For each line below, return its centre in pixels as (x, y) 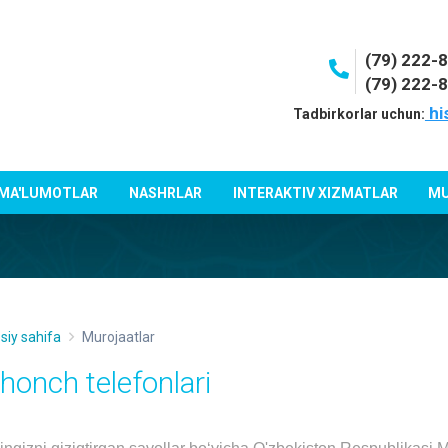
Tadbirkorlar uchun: (358, 114)
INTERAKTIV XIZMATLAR (315, 192)
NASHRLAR (165, 192)
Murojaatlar (118, 337)
